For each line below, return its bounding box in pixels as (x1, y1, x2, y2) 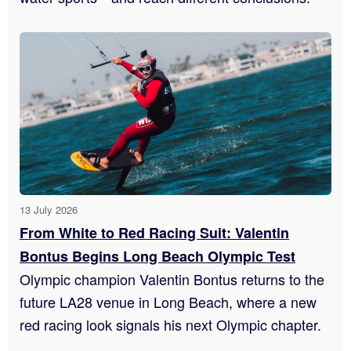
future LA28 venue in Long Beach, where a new (20, 291, 317, 313)
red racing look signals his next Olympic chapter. (20, 314, 321, 335)
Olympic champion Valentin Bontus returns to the (20, 269, 324, 290)
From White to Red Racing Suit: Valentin (20, 223, 289, 244)
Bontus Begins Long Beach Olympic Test (20, 246, 295, 267)
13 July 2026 (20, 202, 78, 218)
